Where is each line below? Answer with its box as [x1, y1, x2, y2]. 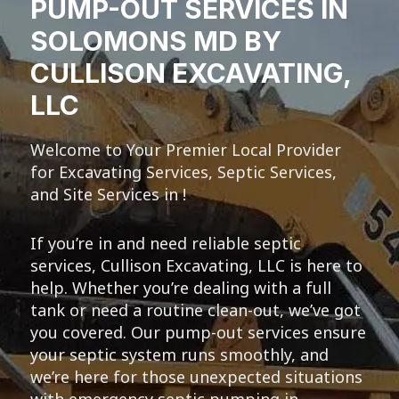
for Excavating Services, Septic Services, [29, 160, 337, 183]
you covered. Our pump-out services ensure [29, 321, 366, 343]
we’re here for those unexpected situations [29, 365, 362, 387]
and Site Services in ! [29, 183, 186, 205]
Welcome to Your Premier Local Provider [29, 138, 341, 160]
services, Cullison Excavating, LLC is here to [29, 254, 362, 276]
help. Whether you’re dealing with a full [29, 276, 331, 298]
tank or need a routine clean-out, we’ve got [29, 298, 361, 321]
